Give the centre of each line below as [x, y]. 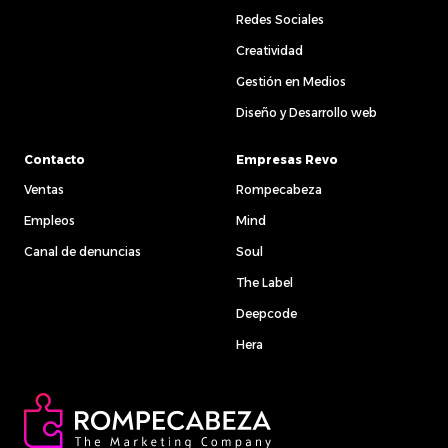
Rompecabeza [279, 189]
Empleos [49, 220]
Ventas [44, 189]
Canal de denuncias [82, 251]
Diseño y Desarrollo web [306, 112]
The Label [264, 282]
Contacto [54, 159]
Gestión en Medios [291, 81]
